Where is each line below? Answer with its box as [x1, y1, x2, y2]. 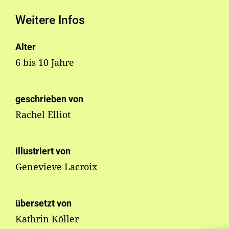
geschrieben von [15, 94, 83, 105]
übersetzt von [15, 198, 72, 209]
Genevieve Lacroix [15, 161, 97, 173]
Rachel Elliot [15, 108, 71, 121]
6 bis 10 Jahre [15, 56, 74, 69]
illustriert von [15, 146, 71, 157]
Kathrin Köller [15, 213, 79, 225]
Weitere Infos [15, 13, 85, 27]
